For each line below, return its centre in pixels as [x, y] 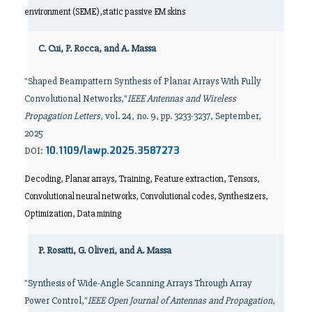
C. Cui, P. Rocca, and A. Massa [97, 48]
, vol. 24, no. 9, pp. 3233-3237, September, [181, 116]
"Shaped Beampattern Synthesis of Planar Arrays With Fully [143, 81]
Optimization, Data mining [73, 213]
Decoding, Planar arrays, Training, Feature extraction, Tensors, [142, 179]
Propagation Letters [62, 116]
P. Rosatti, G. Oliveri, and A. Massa [105, 250]
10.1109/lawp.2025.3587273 [112, 151]
